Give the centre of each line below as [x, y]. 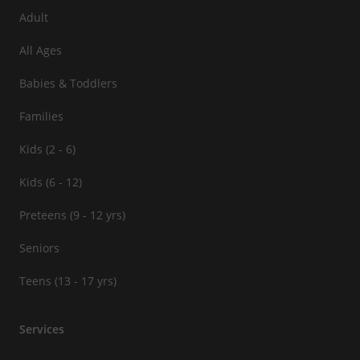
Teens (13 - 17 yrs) [68, 281]
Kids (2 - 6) [47, 149]
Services [42, 329]
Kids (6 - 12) [51, 182]
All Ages [41, 51]
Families [41, 117]
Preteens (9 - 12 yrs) [72, 215]
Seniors [39, 248]
